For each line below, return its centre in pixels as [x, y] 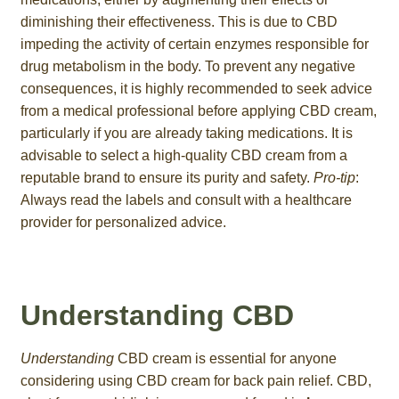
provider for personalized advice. [123, 222]
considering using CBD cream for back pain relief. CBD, [195, 381]
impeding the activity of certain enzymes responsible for [194, 44]
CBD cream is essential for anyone [225, 359]
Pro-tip [334, 177]
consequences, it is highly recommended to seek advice [196, 88]
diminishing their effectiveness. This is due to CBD [179, 21]
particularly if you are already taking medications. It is [186, 133]
